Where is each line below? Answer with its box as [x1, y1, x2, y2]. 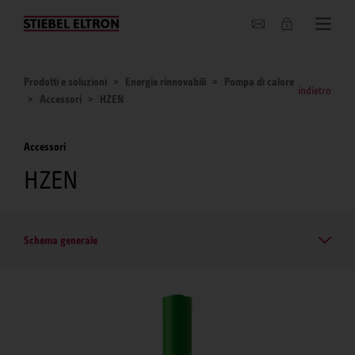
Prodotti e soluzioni [24, 75, 107, 88]
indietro [298, 84, 331, 97]
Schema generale [24, 233, 97, 246]
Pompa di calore [224, 75, 294, 88]
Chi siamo [24, 13, 78, 29]
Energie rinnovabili [125, 75, 206, 88]
